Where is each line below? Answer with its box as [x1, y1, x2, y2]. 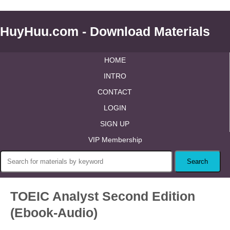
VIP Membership [88, 136, 142, 144]
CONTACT [98, 88, 132, 96]
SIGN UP [100, 120, 129, 128]
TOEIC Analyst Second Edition [10, 189, 195, 203]
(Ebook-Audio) [10, 205, 98, 220]
